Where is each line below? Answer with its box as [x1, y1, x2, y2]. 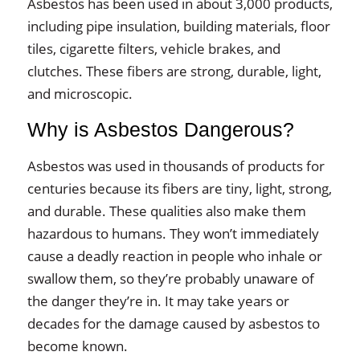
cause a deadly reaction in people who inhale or [27, 247, 322, 265]
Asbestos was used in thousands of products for [27, 157, 325, 175]
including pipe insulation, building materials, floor [27, 17, 330, 35]
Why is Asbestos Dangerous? [27, 119, 294, 141]
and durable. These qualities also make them [27, 202, 306, 220]
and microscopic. [27, 84, 133, 103]
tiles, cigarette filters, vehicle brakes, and [27, 39, 280, 58]
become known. [27, 337, 128, 355]
